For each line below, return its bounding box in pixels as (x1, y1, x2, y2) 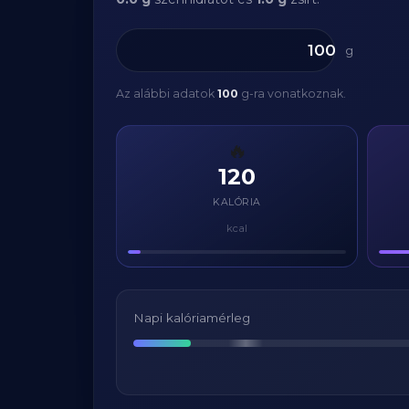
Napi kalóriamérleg (133, 310, 250, 325)
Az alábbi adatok (116, 87, 217, 100)
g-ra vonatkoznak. (238, 87, 346, 100)
